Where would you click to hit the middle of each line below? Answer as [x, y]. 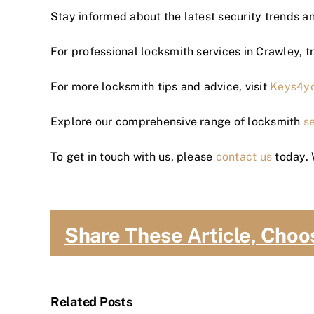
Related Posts [91, 301]
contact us [244, 156]
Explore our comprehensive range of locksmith [177, 121]
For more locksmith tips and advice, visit [161, 86]
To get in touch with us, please [133, 156]
